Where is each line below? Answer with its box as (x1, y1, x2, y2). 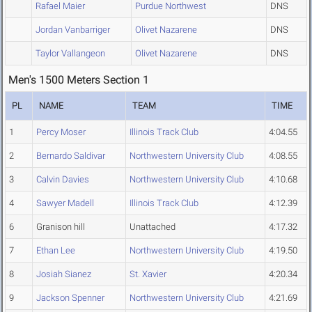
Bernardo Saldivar (36, 150, 105, 162)
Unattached (130, 221, 175, 233)
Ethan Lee (36, 245, 75, 256)
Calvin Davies (36, 174, 89, 185)
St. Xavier (130, 269, 166, 280)
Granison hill (36, 221, 85, 233)
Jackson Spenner (36, 292, 104, 304)
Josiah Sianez (36, 269, 91, 280)
